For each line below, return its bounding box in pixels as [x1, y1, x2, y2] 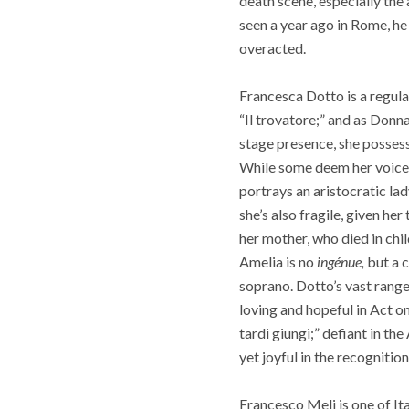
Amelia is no [239, 253, 317, 271]
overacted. [239, 38, 306, 57]
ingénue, [317, 253, 364, 271]
